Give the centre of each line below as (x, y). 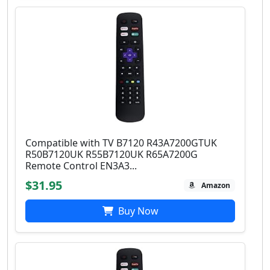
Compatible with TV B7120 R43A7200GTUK (121, 143)
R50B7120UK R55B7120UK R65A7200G (111, 154)
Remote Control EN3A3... (81, 165)
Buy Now (137, 211)
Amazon (216, 185)
